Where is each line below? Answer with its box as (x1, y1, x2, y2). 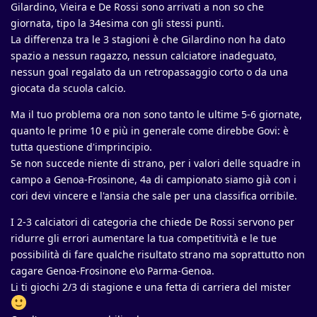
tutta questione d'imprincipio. (11, 140, 152, 154)
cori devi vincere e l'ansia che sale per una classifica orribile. (11, 189, 297, 202)
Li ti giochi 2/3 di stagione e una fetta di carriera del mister (11, 280, 291, 294)
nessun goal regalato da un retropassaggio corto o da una (11, 65, 288, 79)
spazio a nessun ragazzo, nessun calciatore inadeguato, (11, 49, 277, 62)
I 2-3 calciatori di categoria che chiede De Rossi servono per (11, 215, 294, 229)
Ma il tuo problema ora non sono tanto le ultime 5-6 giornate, (11, 108, 302, 121)
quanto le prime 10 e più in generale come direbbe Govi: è (11, 124, 289, 137)
